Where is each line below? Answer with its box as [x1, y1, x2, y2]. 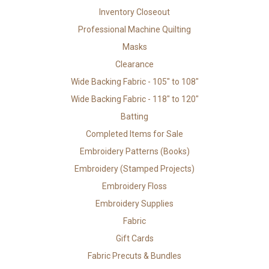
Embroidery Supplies [95, 199, 174, 209]
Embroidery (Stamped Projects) [74, 164, 195, 174]
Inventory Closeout [99, 7, 170, 17]
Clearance [115, 59, 154, 70]
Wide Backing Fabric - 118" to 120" [70, 94, 199, 104]
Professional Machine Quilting [78, 25, 191, 35]
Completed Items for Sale [86, 129, 183, 139]
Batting [121, 112, 148, 122]
